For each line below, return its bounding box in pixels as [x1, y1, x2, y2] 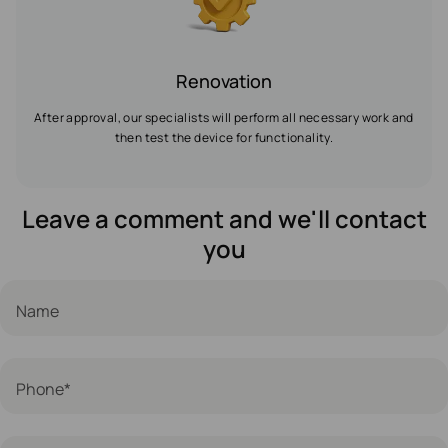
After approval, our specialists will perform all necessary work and [34, 109, 414, 126]
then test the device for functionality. [114, 129, 334, 146]
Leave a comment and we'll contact [21, 202, 427, 235]
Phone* [16, 377, 71, 400]
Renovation [176, 69, 272, 93]
